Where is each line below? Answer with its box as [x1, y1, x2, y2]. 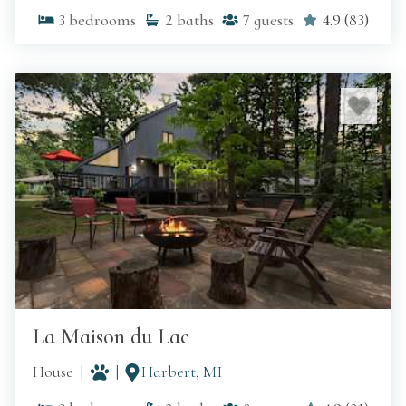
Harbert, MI [141, 362, 222, 382]
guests [254, 10, 294, 31]
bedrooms [69, 10, 136, 31]
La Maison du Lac [33, 324, 189, 351]
